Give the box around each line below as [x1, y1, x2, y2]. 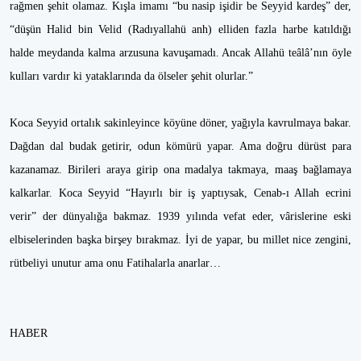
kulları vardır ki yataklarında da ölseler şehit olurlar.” [10, 70, 253, 82]
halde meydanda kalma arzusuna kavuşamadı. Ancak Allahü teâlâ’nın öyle [10, 47, 351, 59]
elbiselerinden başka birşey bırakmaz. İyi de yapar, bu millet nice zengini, [10, 234, 351, 246]
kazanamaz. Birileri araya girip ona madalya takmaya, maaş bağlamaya [10, 164, 351, 176]
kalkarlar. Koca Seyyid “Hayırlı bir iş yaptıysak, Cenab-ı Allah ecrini [10, 187, 351, 199]
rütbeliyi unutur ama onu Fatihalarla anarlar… [10, 257, 221, 269]
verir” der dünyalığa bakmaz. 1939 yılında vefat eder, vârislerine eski [10, 210, 351, 222]
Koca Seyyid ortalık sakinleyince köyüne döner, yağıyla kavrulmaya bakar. [10, 117, 351, 129]
